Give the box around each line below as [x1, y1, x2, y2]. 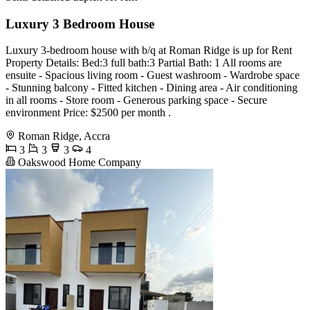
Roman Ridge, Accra [18, 130, 110, 143]
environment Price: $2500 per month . [6, 107, 171, 119]
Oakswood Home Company [15, 156, 141, 169]
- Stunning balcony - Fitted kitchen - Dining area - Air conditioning [6, 82, 298, 94]
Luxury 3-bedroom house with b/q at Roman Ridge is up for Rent [6, 44, 292, 57]
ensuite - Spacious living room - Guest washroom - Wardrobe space [6, 69, 300, 82]
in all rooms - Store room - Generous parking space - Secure [6, 94, 267, 107]
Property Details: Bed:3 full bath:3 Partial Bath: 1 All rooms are [6, 57, 282, 69]
